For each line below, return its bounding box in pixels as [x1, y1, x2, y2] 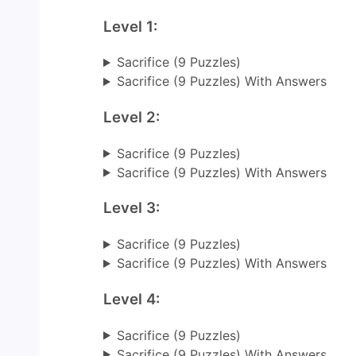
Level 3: [103, 199, 160, 218]
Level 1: [103, 17, 157, 36]
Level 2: [103, 107, 160, 126]
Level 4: [103, 289, 160, 308]
